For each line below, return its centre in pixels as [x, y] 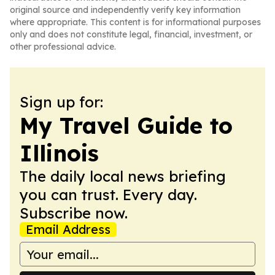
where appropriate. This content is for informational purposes [135, 22]
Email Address [68, 229]
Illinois [59, 153]
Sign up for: [61, 102]
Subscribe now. [74, 213]
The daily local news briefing [123, 176]
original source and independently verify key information [125, 10]
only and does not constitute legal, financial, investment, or [131, 34]
